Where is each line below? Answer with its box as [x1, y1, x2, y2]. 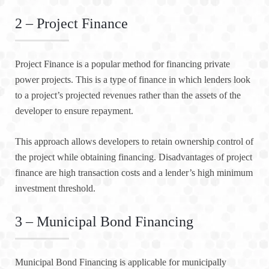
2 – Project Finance [15, 16, 128, 32]
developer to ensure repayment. [15, 106, 133, 116]
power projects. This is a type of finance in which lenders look [15, 74, 250, 85]
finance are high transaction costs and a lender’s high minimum [15, 168, 253, 178]
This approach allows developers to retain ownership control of [15, 136, 253, 147]
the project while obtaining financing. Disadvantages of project [15, 152, 252, 163]
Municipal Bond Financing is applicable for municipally [15, 257, 226, 268]
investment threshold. [15, 183, 95, 194]
